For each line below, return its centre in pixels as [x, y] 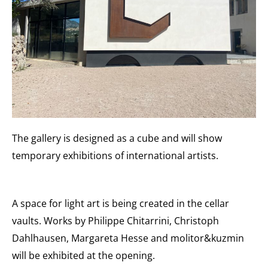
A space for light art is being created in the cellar [121, 203]
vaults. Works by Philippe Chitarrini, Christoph [115, 220]
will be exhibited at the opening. [83, 255]
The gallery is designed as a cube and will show [117, 138]
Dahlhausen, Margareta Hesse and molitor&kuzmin [128, 238]
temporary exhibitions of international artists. [115, 155]
